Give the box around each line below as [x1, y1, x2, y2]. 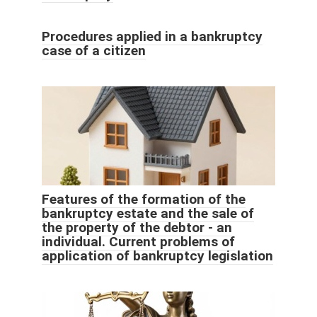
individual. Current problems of [42, 234, 235, 250]
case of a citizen [42, 42, 146, 59]
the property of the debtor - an [42, 219, 232, 236]
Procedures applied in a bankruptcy [42, 28, 263, 45]
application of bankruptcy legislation [42, 248, 273, 265]
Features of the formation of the [42, 191, 246, 208]
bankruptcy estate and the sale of [42, 205, 254, 222]
